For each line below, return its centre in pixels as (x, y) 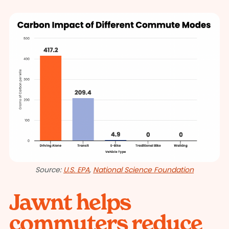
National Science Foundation (143, 170)
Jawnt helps (70, 202)
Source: (49, 170)
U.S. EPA (76, 170)
